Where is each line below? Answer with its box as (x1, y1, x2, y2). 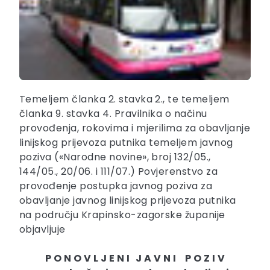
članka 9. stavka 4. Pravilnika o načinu (19, 107, 207, 121)
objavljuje (19, 222, 66, 237)
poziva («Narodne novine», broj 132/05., (19, 150, 211, 165)
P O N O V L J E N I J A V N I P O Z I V (45, 251, 225, 266)
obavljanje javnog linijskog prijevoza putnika (19, 193, 236, 208)
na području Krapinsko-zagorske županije (19, 208, 225, 222)
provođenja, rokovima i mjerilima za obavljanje (19, 121, 251, 136)
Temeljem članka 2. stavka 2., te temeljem (19, 92, 230, 107)
